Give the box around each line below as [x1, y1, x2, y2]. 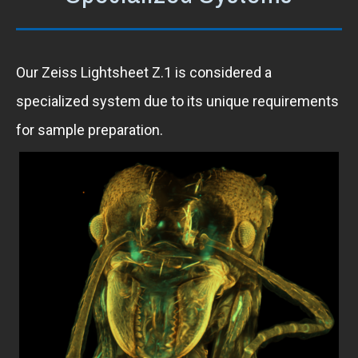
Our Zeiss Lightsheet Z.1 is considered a [16, 64, 272, 81]
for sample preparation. [16, 121, 166, 138]
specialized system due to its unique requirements [16, 93, 339, 109]
